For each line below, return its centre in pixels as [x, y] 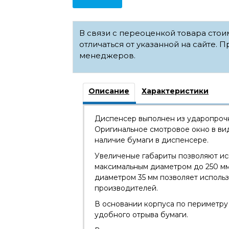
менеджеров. [107, 55]
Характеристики [175, 91]
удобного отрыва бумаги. [141, 214]
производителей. [126, 188]
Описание [109, 91]
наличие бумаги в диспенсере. [152, 140]
